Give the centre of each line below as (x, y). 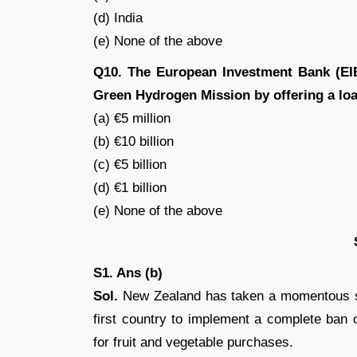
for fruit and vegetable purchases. (193, 342)
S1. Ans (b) (128, 273)
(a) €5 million (132, 118)
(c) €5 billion (130, 165)
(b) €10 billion (133, 141)
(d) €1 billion (130, 188)
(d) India (118, 18)
